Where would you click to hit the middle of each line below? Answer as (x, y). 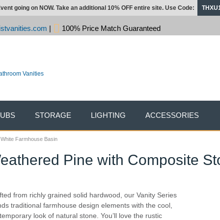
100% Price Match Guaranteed (110, 28)
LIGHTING (108, 115)
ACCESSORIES (172, 115)
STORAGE (53, 115)
